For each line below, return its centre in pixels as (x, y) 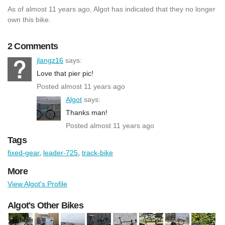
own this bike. (29, 19)
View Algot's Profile (37, 184)
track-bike (97, 152)
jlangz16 (50, 60)
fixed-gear (23, 152)
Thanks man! (87, 112)
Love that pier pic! (65, 73)
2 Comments (33, 46)
